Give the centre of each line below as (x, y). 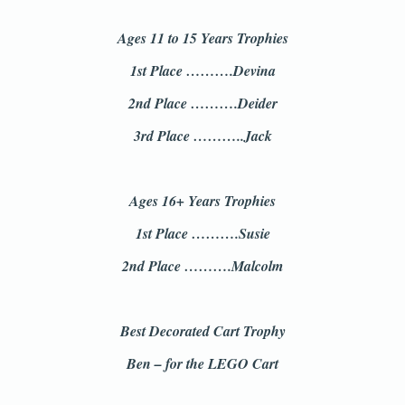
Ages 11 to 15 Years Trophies (202, 38)
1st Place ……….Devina (202, 71)
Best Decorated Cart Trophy (202, 331)
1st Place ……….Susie (202, 233)
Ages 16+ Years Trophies (202, 201)
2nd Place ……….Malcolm (202, 266)
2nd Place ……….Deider (202, 103)
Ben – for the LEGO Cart (202, 363)
